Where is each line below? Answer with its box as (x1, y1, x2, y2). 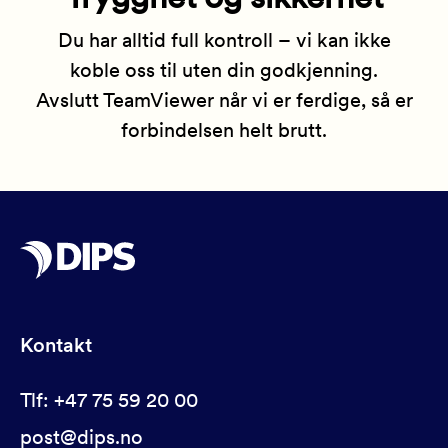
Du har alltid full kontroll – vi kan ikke (57, 27, 391, 52)
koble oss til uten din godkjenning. (70, 57, 378, 82)
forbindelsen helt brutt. (121, 117, 327, 142)
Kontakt (20, 332, 92, 357)
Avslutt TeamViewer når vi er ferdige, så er (35, 87, 413, 112)
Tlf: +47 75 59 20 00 (20, 387, 198, 412)
